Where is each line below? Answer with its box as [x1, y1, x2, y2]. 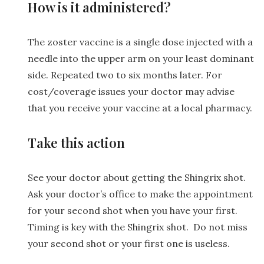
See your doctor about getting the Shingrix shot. [28, 171, 248, 183]
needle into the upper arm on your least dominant [28, 52, 254, 64]
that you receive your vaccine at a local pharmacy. [28, 101, 252, 114]
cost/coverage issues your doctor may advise [28, 85, 235, 97]
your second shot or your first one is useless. [28, 237, 230, 249]
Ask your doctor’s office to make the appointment [28, 187, 253, 200]
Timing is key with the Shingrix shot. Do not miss [28, 220, 247, 233]
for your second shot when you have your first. [28, 204, 240, 216]
